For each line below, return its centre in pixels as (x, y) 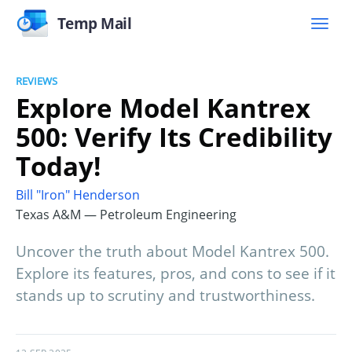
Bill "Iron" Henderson (78, 195)
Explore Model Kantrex (163, 108)
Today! (58, 166)
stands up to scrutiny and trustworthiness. (165, 296)
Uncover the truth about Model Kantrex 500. (172, 252)
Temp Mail (94, 23)
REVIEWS (37, 81)
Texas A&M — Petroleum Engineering (126, 215)
